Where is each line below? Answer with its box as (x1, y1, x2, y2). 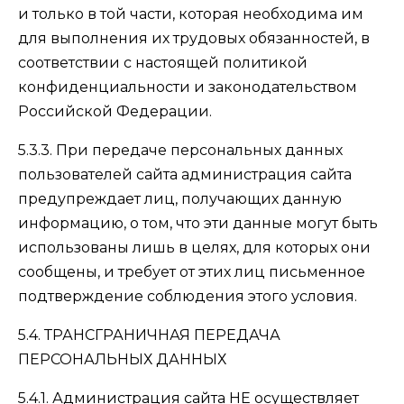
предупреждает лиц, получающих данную (18, 190, 342, 207)
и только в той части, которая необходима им (18, 5, 363, 23)
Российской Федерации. (18, 103, 212, 120)
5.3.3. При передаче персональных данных (18, 142, 343, 159)
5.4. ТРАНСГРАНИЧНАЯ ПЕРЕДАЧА (18, 326, 280, 344)
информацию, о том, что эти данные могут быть (18, 215, 378, 232)
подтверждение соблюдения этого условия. (18, 288, 357, 305)
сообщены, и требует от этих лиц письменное (18, 263, 365, 280)
